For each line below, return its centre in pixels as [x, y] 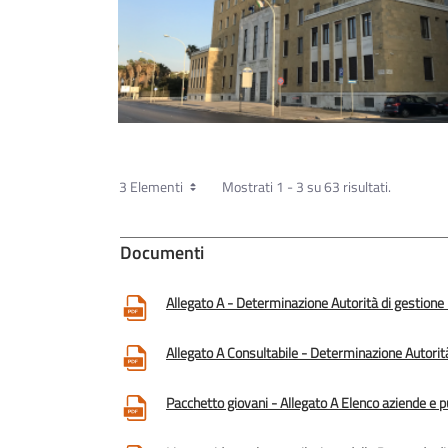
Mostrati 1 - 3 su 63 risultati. [306, 186]
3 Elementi [152, 186]
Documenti [162, 252]
